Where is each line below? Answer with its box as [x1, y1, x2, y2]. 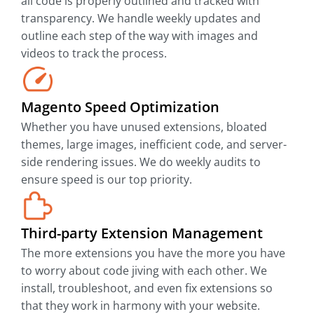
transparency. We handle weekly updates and [21, 11, 261, 26]
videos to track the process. [21, 46, 167, 61]
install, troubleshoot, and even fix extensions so [21, 280, 273, 296]
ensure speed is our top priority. [21, 172, 192, 187]
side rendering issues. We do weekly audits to [21, 154, 261, 170]
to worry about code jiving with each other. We [21, 263, 267, 278]
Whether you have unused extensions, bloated [21, 119, 267, 135]
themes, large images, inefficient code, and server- [21, 137, 287, 152]
